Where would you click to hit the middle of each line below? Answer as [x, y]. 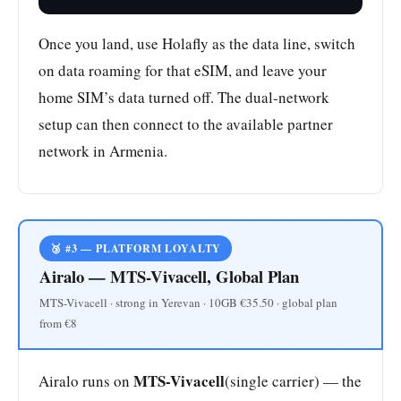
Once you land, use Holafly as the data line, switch [197, 44]
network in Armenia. [103, 151]
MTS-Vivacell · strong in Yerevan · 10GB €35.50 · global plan [188, 303]
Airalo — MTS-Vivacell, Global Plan [169, 277]
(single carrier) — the [293, 381]
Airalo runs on [86, 381]
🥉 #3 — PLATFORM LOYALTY [136, 249]
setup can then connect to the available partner [186, 124]
